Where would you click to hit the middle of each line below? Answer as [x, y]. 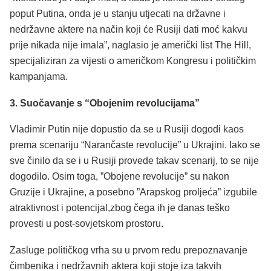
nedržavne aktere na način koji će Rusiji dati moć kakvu [129, 30]
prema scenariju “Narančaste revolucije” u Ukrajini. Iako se [135, 145]
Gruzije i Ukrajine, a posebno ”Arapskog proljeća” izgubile [133, 192]
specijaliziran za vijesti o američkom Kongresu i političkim [133, 61]
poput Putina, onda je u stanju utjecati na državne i [118, 14]
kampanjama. [39, 77]
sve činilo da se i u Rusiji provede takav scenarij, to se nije [134, 161]
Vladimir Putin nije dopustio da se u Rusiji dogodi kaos [127, 129]
